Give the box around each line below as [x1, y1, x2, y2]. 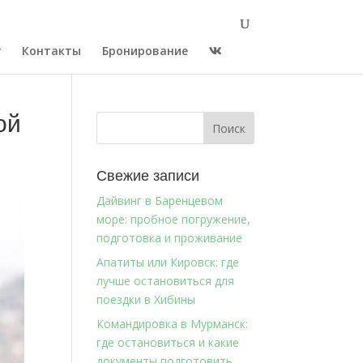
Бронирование [101, 43, 188, 58]
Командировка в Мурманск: [96, 316, 249, 331]
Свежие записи [96, 168, 200, 184]
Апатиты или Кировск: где [96, 254, 240, 270]
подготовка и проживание [96, 230, 243, 246]
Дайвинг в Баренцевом [96, 193, 224, 208]
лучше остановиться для [96, 273, 235, 288]
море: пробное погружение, [96, 211, 251, 227]
